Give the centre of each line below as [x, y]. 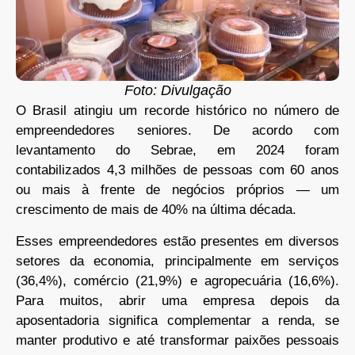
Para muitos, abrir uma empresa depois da [177, 300]
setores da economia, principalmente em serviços [177, 261]
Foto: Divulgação [177, 91]
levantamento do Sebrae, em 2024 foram [177, 151]
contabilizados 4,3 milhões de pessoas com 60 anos [177, 170]
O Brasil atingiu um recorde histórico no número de [177, 111]
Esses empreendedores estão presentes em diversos [177, 241]
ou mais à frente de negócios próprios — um [177, 190]
